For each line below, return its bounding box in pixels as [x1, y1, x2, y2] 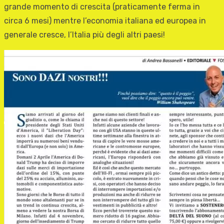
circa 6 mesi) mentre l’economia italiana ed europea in [4, 16, 206, 26]
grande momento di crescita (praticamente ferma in [4, 2, 200, 12]
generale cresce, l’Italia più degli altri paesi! [4, 30, 165, 40]
